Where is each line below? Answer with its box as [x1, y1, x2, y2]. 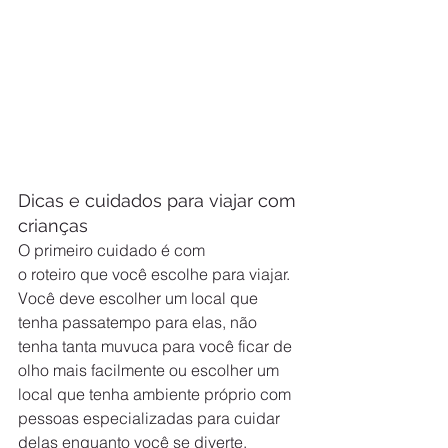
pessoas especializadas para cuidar [18, 408, 284, 429]
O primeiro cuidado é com [18, 240, 209, 261]
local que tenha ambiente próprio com [18, 384, 295, 405]
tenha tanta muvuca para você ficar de [18, 336, 296, 357]
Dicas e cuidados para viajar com [18, 190, 301, 212]
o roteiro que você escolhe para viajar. [18, 264, 294, 285]
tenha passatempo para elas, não [18, 312, 261, 333]
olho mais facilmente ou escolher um [18, 360, 283, 381]
